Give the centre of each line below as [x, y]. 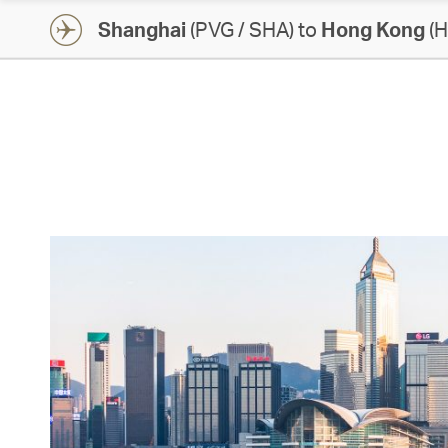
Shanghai [142, 29]
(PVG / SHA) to [253, 29]
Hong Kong [373, 29]
